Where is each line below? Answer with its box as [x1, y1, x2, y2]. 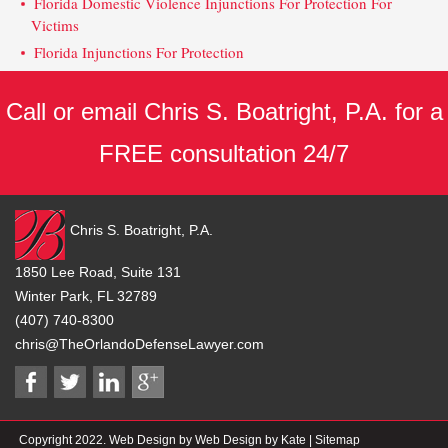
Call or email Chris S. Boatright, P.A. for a [5, 98, 443, 126]
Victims [31, 15, 80, 36]
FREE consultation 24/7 [99, 140, 349, 168]
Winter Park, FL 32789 [15, 288, 157, 305]
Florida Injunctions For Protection [34, 42, 245, 63]
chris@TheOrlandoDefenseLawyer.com [15, 336, 264, 353]
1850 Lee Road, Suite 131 [15, 264, 181, 281]
